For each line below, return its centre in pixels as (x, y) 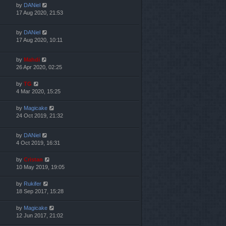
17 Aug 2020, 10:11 (39, 40)
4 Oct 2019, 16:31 (38, 143)
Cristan (33, 159)
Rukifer (33, 183)
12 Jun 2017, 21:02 (40, 215)
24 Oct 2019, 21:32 (40, 115)
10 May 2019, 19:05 (40, 167)
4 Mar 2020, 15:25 (38, 91)
